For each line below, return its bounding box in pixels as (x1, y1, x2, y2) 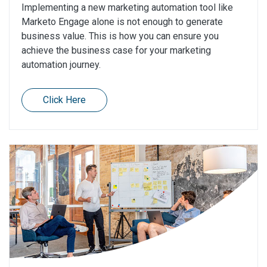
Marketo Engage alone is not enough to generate (21, 16, 223, 28)
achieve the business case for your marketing (21, 45, 211, 57)
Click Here (43, 94, 86, 106)
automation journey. (21, 59, 103, 71)
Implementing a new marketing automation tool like (21, 2, 233, 14)
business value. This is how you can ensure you (21, 30, 219, 42)
